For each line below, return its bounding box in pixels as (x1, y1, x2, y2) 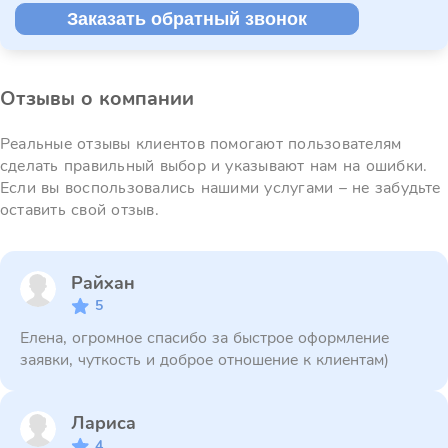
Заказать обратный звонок (67, 9, 307, 29)
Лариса (85, 411, 136, 435)
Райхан (83, 271, 135, 295)
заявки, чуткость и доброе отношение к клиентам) (20, 349, 389, 371)
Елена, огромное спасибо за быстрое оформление (20, 327, 389, 349)
